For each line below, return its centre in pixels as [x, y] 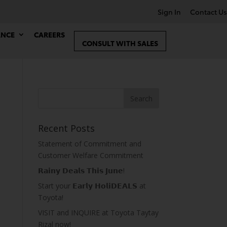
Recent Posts [66, 128]
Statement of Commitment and [89, 144]
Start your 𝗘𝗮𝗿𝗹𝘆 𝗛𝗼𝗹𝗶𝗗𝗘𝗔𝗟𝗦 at [92, 186]
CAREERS [49, 34]
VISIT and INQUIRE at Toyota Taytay [98, 213]
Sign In [169, 12]
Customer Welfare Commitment [90, 155]
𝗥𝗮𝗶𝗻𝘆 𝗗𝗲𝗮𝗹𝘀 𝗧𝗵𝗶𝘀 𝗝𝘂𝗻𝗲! [81, 171]
